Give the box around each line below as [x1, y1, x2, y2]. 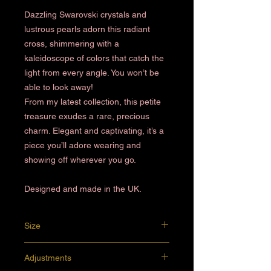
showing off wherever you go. [24, 155, 136, 165]
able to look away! [24, 82, 93, 92]
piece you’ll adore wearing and [24, 140, 141, 150]
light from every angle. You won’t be [24, 68, 159, 77]
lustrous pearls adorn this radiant [24, 24, 150, 34]
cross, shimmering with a [24, 39, 119, 48]
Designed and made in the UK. [24, 184, 142, 194]
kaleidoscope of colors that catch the [24, 53, 164, 63]
